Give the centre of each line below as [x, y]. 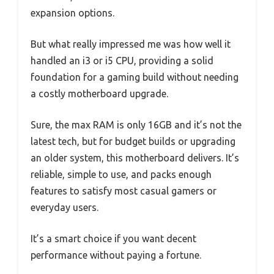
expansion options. [72, 13]
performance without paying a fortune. [116, 255]
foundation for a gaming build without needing [135, 77]
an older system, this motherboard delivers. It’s [135, 157]
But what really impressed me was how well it [131, 44]
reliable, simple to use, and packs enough [121, 174]
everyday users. [65, 207]
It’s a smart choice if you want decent [113, 238]
